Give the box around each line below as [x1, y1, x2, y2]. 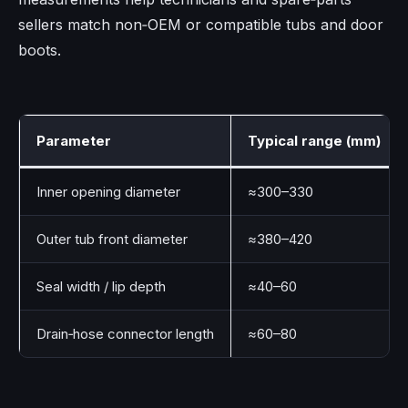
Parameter [36, 132, 111, 150]
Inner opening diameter [36, 183, 180, 201]
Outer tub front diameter [36, 230, 188, 249]
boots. [18, 41, 61, 60]
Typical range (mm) [248, 132, 381, 150]
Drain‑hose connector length [36, 325, 214, 343]
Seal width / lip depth [36, 278, 166, 296]
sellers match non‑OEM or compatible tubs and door [18, 15, 383, 35]
